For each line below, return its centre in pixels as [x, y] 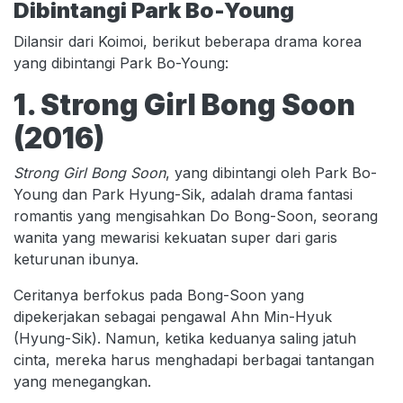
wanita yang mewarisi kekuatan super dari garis [175, 237]
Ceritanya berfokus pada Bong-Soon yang [159, 295]
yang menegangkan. [82, 381]
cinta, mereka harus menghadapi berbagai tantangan [194, 360]
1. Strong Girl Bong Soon [184, 105]
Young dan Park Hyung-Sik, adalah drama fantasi [183, 194]
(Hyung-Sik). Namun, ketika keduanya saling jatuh [185, 338]
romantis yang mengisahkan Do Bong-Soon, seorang [196, 216]
